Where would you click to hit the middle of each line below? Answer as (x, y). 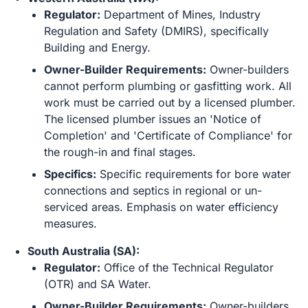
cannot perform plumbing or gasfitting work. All (168, 86)
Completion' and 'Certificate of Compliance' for (168, 135)
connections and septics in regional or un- (153, 190)
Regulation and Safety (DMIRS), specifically (156, 31)
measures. (70, 223)
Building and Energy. (97, 47)
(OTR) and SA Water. (98, 284)
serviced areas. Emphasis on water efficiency (161, 207)
